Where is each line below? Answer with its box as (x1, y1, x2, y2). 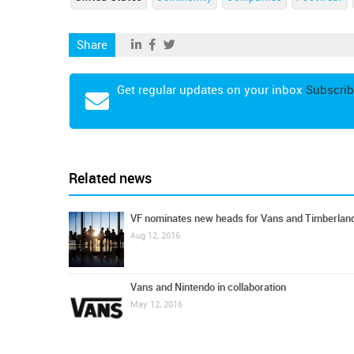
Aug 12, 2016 (130, 231, 180, 241)
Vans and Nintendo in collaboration (130, 281, 286, 293)
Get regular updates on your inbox (117, 83, 306, 97)
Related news (69, 170, 152, 187)
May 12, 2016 (130, 299, 183, 310)
